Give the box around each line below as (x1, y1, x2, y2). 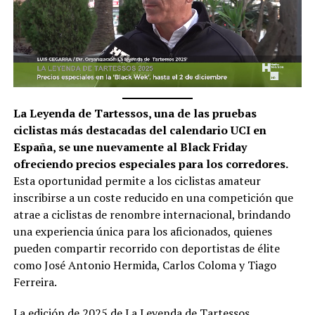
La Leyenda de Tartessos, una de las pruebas (13, 105, 257, 121)
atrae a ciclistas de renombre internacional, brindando (13, 206, 290, 222)
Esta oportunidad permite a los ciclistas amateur (13, 172, 261, 188)
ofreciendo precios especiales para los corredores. (13, 155, 288, 172)
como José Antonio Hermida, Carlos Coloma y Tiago (13, 257, 276, 273)
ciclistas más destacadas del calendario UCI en (13, 122, 266, 138)
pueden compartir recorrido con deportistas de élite (13, 240, 280, 256)
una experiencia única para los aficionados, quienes (13, 223, 272, 239)
